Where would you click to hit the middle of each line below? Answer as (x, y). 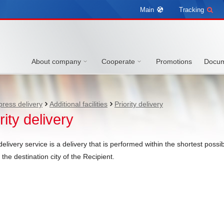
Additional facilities (78, 104)
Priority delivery (139, 104)
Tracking (192, 10)
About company (56, 61)
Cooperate (118, 61)
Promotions (174, 61)
